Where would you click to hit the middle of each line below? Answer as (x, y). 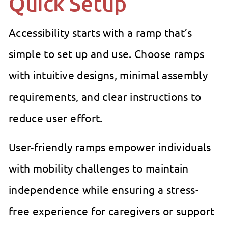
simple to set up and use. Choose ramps (107, 54)
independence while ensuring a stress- (104, 190)
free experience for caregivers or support (112, 211)
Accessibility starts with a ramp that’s (101, 32)
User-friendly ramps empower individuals (110, 147)
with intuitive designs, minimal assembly (108, 75)
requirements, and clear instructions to (105, 96)
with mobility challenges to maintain (99, 168)
